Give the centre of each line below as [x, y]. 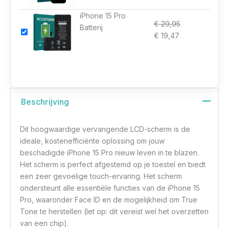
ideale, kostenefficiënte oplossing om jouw [93, 141]
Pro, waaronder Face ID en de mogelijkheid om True [109, 199]
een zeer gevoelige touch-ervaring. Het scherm [101, 176]
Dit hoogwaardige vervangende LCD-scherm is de [105, 129]
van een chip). [44, 223]
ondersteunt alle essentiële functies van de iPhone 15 [110, 188]
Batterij [91, 27]
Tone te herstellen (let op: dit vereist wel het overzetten [114, 211]
